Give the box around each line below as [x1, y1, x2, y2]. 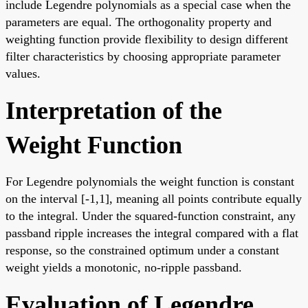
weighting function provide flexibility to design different [5, 32, 288, 47]
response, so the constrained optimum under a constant [5, 243, 279, 258]
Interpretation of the [5, 97, 222, 125]
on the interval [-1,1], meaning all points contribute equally [5, 192, 302, 206]
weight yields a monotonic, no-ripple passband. [5, 261, 242, 275]
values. [5, 67, 41, 81]
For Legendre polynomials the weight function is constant [5, 175, 294, 189]
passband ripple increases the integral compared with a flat [5, 226, 298, 241]
